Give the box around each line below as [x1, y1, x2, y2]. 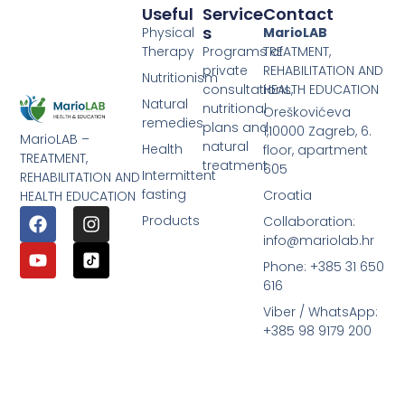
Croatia [263, 185, 313, 204]
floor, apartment [263, 140, 369, 159]
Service [202, 2, 263, 25]
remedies [141, 113, 203, 132]
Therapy [141, 42, 194, 61]
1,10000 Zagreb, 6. [263, 121, 372, 140]
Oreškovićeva [263, 102, 352, 121]
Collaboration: [263, 212, 356, 231]
